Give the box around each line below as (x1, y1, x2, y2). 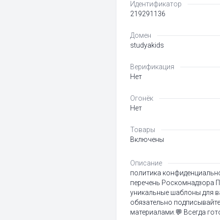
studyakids (130, 41, 164, 49)
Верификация (130, 63, 174, 71)
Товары (130, 126, 155, 134)
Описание (130, 159, 162, 167)
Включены (130, 136, 164, 143)
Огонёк (130, 94, 153, 102)
